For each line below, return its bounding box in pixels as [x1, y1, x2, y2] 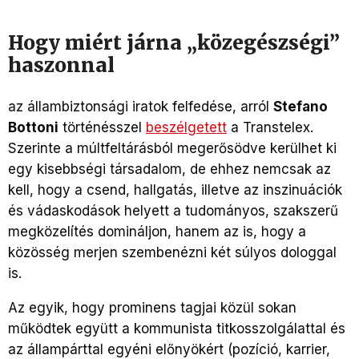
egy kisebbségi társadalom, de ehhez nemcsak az [8, 160, 331, 177]
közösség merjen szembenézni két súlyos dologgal [8, 244, 337, 260]
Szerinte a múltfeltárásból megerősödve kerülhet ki [8, 139, 337, 156]
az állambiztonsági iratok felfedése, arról [8, 98, 273, 115]
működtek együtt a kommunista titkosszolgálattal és [8, 320, 345, 337]
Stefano [273, 98, 328, 115]
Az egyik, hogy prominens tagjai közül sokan [8, 299, 296, 316]
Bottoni [8, 119, 58, 135]
